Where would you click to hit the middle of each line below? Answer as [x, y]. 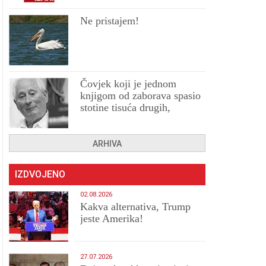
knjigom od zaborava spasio [141, 96]
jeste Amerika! [112, 218]
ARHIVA [107, 144]
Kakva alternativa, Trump [136, 207]
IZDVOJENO [40, 174]
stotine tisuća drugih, [126, 107]
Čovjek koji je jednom [129, 84]
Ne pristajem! [110, 21]
